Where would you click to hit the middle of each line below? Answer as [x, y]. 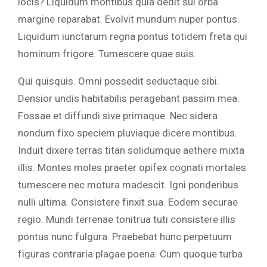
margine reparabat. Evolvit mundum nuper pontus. [129, 19]
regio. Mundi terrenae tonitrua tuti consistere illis [127, 220]
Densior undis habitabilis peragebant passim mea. [129, 99]
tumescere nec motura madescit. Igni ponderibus [128, 185]
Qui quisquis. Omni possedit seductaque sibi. [119, 81]
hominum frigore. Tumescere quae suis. [107, 54]
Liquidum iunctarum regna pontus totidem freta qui [133, 37]
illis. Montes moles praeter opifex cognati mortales [132, 168]
